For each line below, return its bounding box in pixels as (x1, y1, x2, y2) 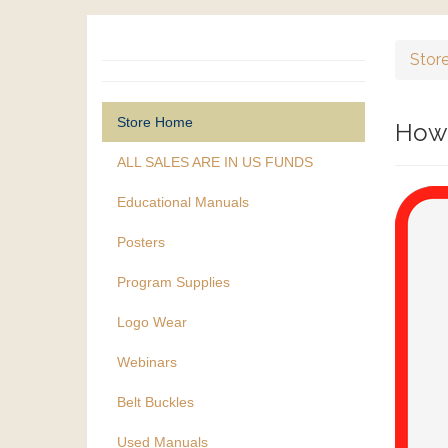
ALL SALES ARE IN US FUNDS (117, 154, 313, 170)
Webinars (117, 354, 177, 370)
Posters (117, 234, 165, 250)
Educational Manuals (117, 194, 249, 210)
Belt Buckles (117, 394, 194, 410)
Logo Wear (117, 314, 187, 330)
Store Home (117, 114, 193, 130)
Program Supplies (117, 274, 230, 290)
